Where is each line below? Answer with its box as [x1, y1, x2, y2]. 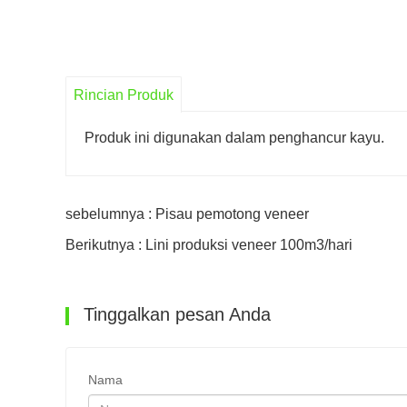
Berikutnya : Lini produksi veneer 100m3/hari [65, 237, 352, 253]
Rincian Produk [74, 87, 174, 103]
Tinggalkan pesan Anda [78, 304, 271, 325]
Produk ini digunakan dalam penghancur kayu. [84, 130, 384, 146]
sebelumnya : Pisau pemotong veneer [65, 206, 309, 223]
